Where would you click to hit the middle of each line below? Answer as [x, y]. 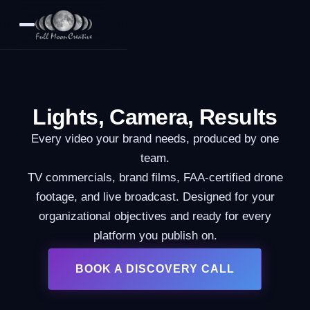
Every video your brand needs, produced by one [155, 139]
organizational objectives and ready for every [155, 216]
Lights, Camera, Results [155, 117]
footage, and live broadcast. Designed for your [155, 197]
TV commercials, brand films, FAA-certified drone [155, 177]
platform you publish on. [155, 236]
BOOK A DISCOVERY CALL [155, 269]
